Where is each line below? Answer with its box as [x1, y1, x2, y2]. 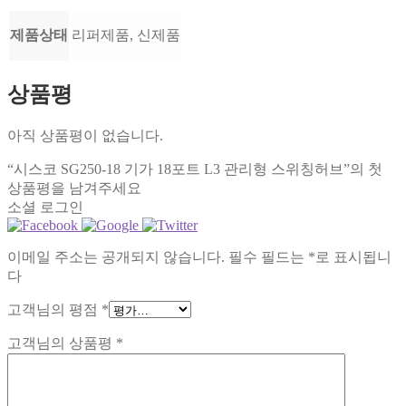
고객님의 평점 [7, 302, 101, 318]
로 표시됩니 [315, 249, 391, 266]
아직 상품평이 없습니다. [7, 128, 163, 144]
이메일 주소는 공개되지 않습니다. [7, 249, 225, 266]
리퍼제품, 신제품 [72, 26, 180, 43]
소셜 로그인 [7, 199, 83, 216]
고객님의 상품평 [7, 335, 116, 352]
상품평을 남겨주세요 [7, 180, 141, 197]
